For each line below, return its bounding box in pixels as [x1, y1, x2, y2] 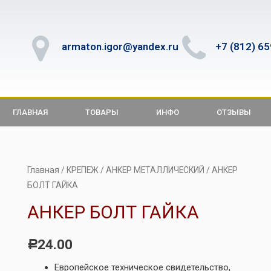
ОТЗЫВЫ [217, 108, 251, 117]
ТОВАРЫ [85, 108, 119, 117]
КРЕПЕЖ [66, 165, 99, 175]
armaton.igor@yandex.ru [62, 40, 178, 53]
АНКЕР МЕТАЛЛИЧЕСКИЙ [105, 165, 204, 175]
